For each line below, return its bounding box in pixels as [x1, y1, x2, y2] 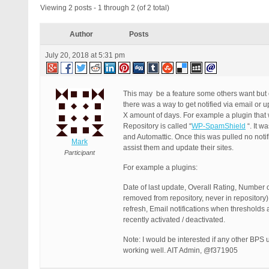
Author [69, 30, 93, 38]
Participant [64, 149, 95, 156]
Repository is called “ [123, 122, 192, 130]
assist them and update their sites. [123, 144, 234, 152]
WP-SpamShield [192, 122, 246, 130]
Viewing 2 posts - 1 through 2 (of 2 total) [40, 4, 169, 12]
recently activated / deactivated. [123, 216, 225, 224]
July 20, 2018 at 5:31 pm [45, 51, 125, 59]
